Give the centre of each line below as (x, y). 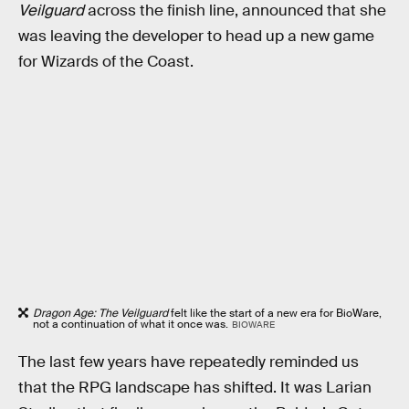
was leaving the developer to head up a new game (196, 36)
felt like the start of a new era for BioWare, (275, 314)
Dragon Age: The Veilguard (100, 314)
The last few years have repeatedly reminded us (189, 362)
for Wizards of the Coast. (106, 61)
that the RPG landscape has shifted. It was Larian (195, 387)
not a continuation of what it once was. (131, 325)
